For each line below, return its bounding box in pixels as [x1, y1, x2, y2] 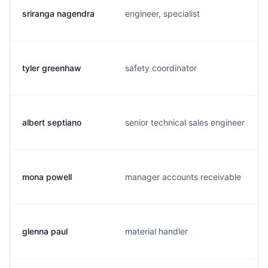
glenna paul [22, 226, 68, 236]
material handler [125, 226, 188, 236]
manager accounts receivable [125, 172, 241, 182]
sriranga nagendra [22, 8, 95, 19]
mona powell [22, 172, 72, 182]
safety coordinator [125, 63, 197, 73]
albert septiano [22, 117, 81, 127]
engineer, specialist [125, 8, 200, 19]
